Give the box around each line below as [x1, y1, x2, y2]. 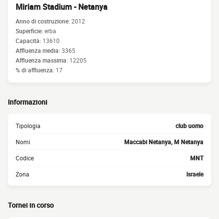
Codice [16, 154, 34, 162]
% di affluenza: [16, 66, 56, 74]
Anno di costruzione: [16, 17, 71, 25]
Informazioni [8, 97, 47, 107]
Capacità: [16, 37, 43, 44]
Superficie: [16, 27, 44, 35]
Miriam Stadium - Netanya [16, 1, 108, 12]
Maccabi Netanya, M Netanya [124, 138, 203, 146]
